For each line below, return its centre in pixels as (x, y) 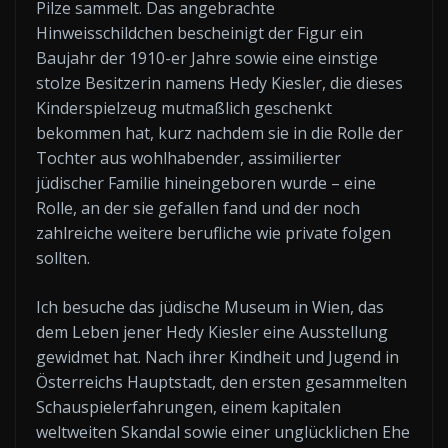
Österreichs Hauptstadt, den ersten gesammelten (221, 381)
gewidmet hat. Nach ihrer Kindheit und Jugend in (217, 356)
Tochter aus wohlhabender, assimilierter (188, 157)
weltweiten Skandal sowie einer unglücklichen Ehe (223, 431)
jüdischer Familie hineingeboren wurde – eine (206, 182)
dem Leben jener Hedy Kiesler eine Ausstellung (212, 331)
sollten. (63, 257)
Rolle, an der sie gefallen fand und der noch (198, 207)
